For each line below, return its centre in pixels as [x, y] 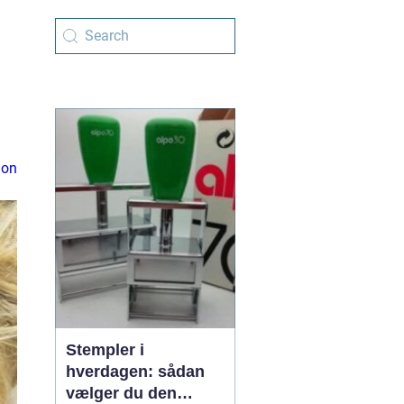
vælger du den [121, 393]
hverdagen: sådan [135, 372]
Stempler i [105, 350]
